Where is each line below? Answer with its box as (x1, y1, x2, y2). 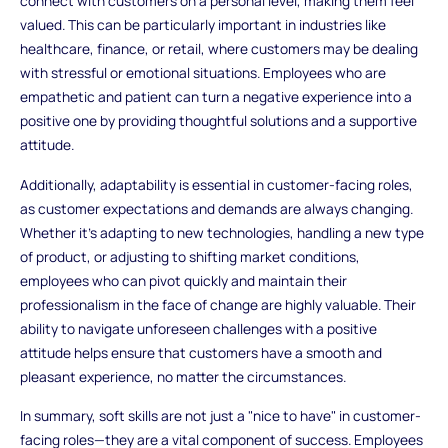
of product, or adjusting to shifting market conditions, (19, 246, 360, 266)
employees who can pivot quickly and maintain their (19, 270, 347, 290)
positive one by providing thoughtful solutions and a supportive (19, 110, 417, 130)
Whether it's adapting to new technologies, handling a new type (19, 222, 424, 242)
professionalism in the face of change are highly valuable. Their (19, 294, 416, 314)
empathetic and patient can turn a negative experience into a (19, 86, 412, 106)
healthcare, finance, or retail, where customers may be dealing (19, 38, 418, 58)
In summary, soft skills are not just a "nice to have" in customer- (19, 406, 421, 426)
